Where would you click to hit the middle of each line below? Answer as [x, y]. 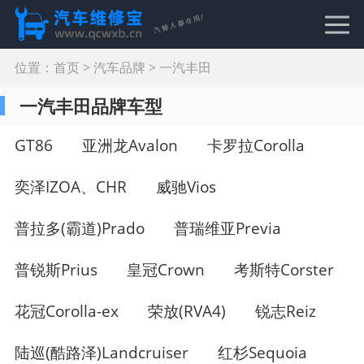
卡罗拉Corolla [256, 146]
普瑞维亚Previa [227, 229]
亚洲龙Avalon [130, 146]
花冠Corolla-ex [66, 311]
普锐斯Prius [56, 269]
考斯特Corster [284, 269]
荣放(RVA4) [186, 311]
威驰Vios [186, 187]
